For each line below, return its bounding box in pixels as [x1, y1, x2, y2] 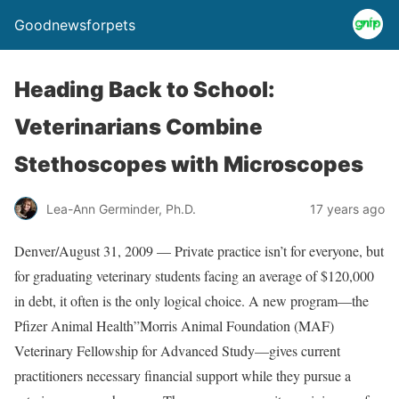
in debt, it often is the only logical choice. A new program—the [14, 291, 369, 310]
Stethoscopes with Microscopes [14, 151, 363, 177]
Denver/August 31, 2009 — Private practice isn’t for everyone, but [14, 241, 384, 260]
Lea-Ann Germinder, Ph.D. [46, 200, 196, 216]
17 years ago [310, 200, 385, 216]
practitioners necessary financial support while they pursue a [14, 366, 351, 385]
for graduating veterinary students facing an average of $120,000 [14, 266, 374, 285]
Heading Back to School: [14, 77, 275, 102]
